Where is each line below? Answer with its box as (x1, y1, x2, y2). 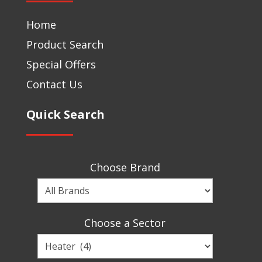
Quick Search (26, 106, 105, 123)
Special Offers (26, 57, 96, 72)
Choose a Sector (84, 216, 166, 230)
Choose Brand (89, 160, 160, 175)
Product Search (26, 37, 104, 52)
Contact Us (26, 77, 82, 92)
